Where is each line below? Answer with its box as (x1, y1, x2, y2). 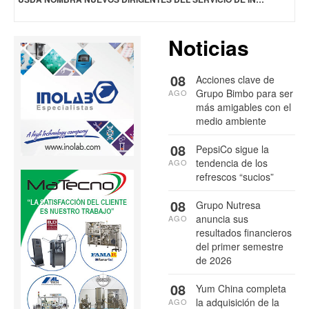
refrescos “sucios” (196, 169, 274, 183)
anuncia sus (196, 211, 248, 226)
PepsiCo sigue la (196, 141, 269, 156)
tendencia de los (196, 155, 268, 170)
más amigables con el (196, 99, 291, 114)
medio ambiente (196, 113, 266, 128)
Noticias (168, 32, 249, 62)
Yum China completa (196, 281, 286, 295)
